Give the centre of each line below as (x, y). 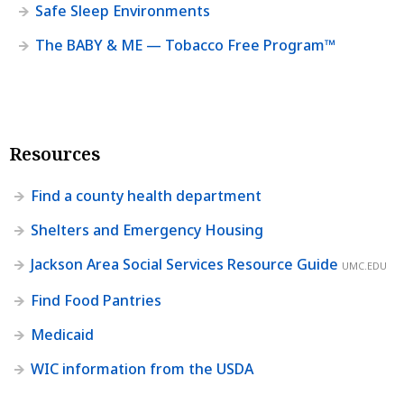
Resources (55, 153)
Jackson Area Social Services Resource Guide (184, 264)
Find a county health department (146, 195)
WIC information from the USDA (142, 368)
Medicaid (62, 334)
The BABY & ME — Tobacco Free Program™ (185, 45)
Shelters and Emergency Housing (147, 230)
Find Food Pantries (96, 300)
